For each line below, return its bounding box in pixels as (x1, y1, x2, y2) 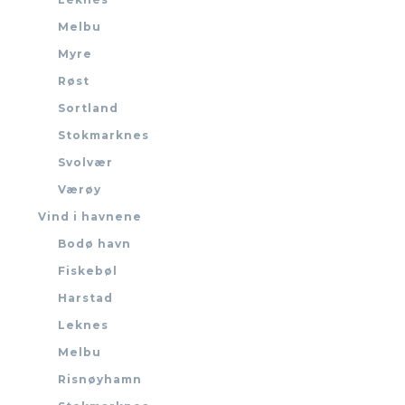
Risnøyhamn (58, 372, 142, 387)
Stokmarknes (58, 128, 149, 143)
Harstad (58, 291, 113, 306)
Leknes (58, 318, 108, 333)
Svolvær (58, 155, 113, 170)
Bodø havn (58, 237, 131, 251)
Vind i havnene (38, 210, 142, 224)
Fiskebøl (58, 264, 118, 278)
